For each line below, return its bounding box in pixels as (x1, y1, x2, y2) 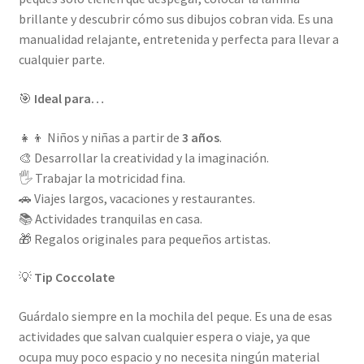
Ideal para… (33, 89, 104, 106)
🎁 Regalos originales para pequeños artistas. (18, 230, 271, 247)
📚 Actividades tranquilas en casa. (18, 210, 202, 227)
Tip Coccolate (33, 269, 115, 286)
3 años (181, 128, 219, 145)
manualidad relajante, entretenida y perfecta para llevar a (18, 31, 339, 48)
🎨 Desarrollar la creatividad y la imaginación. (18, 149, 269, 166)
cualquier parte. (18, 51, 105, 68)
